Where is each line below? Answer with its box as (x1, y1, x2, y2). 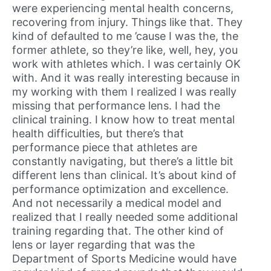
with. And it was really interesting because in (12, 71, 240, 84)
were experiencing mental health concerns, (12, 1, 233, 15)
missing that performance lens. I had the (12, 99, 220, 112)
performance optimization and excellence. (12, 182, 229, 195)
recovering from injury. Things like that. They (12, 15, 243, 28)
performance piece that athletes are (12, 140, 197, 154)
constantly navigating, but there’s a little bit (12, 154, 233, 168)
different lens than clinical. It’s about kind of (12, 168, 237, 181)
